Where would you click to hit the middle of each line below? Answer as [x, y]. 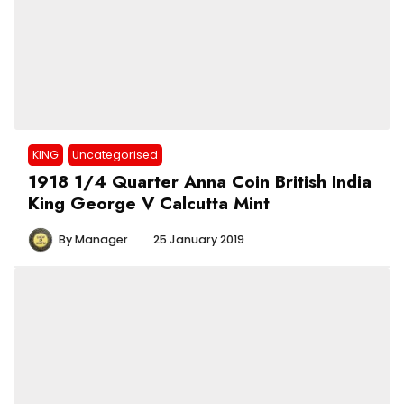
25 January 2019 [199, 239]
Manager [101, 239]
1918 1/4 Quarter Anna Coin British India [200, 181]
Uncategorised [115, 154]
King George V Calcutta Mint [149, 202]
